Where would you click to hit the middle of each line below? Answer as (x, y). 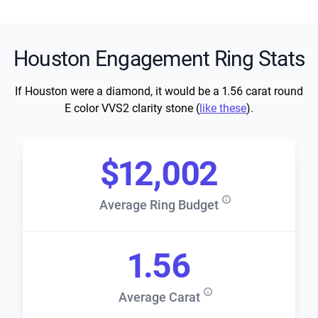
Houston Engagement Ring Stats (159, 59)
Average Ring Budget (159, 205)
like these (223, 109)
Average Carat (159, 297)
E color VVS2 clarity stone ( (132, 109)
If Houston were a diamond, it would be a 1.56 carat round (159, 92)
